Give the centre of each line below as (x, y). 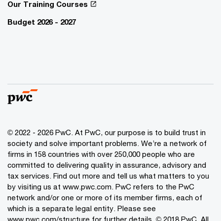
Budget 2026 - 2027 (42, 22)
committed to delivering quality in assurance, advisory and (107, 165)
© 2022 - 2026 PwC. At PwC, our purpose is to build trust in (107, 132)
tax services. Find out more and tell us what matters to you (108, 176)
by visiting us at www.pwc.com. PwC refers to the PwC (101, 187)
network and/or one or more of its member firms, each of (105, 198)
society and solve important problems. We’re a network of (107, 143)
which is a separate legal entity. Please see (82, 208)
